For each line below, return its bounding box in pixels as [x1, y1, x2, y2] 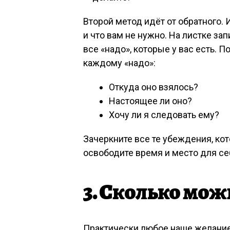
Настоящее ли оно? [109, 95, 192, 106]
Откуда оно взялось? [109, 82, 198, 92]
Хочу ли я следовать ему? [109, 109, 219, 120]
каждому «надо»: [83, 57, 156, 68]
